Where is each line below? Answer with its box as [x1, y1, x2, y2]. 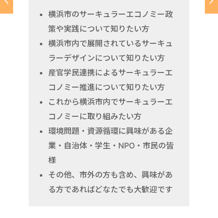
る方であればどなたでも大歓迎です [48, 184, 173, 194]
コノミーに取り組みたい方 [48, 111, 142, 121]
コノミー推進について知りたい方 [48, 82, 165, 92]
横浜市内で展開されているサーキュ [48, 38, 173, 48]
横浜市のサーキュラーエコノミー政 [48, 9, 173, 19]
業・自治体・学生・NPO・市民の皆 [48, 140, 174, 150]
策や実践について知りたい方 [48, 23, 149, 34]
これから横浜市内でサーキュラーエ [48, 96, 173, 107]
